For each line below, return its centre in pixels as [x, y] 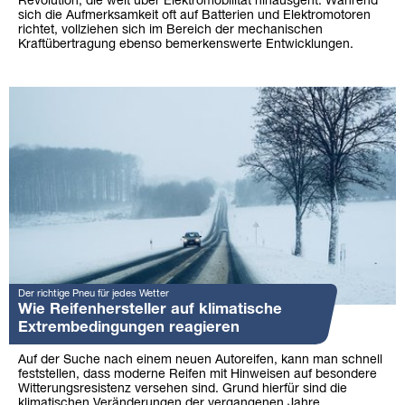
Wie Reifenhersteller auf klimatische [150, 309]
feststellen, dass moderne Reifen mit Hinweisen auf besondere [198, 374]
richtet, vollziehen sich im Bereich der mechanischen [170, 30]
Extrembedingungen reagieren [129, 327]
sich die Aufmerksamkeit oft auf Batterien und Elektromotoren [194, 15]
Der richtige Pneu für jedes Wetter [94, 293]
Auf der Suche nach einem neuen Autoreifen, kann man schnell [200, 360]
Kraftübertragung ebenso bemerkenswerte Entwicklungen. [186, 44]
